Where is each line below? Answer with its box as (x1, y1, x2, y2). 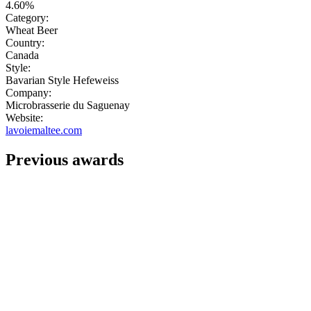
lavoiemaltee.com (6, 124, 82, 137)
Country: (6, 37, 44, 49)
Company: (6, 87, 51, 99)
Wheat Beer (6, 24, 58, 37)
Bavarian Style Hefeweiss (6, 74, 119, 87)
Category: (6, 12, 49, 24)
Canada (6, 49, 39, 62)
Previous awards (6, 151, 124, 169)
